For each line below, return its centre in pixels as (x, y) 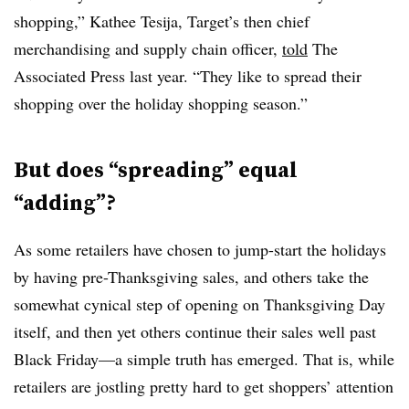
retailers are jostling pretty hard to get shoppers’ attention (204, 386)
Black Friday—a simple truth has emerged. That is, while (204, 359)
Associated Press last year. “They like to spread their (188, 76)
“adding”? (65, 202)
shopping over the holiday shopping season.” (163, 103)
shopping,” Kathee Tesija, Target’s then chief (162, 21)
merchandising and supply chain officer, (148, 48)
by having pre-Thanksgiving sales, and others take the (191, 277)
